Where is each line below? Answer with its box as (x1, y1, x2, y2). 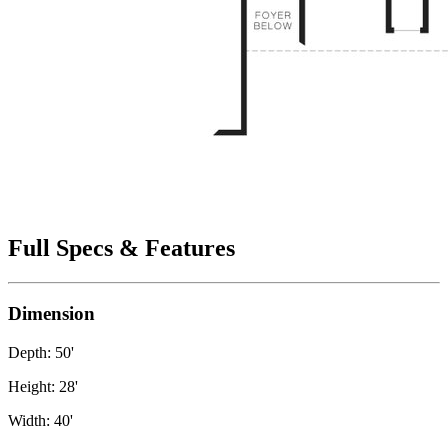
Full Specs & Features (8, 235, 235, 262)
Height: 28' (8, 377, 78, 395)
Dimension (8, 302, 95, 324)
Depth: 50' (8, 343, 74, 361)
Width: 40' (8, 411, 73, 429)
